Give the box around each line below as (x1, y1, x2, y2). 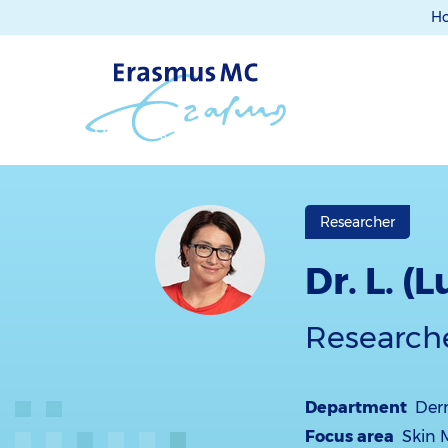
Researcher (320, 213, 396, 231)
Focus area (305, 427, 395, 446)
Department (305, 398, 408, 417)
